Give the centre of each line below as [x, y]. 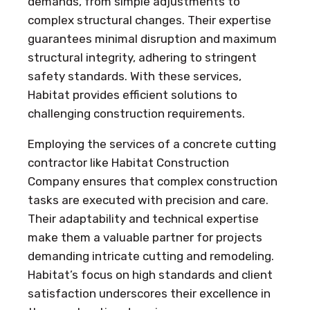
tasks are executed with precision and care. [148, 200]
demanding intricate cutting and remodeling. [151, 256]
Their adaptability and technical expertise [143, 219]
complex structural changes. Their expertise [149, 20]
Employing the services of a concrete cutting [152, 144]
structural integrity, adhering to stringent [142, 58]
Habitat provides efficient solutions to [133, 95]
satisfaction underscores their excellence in [149, 294]
